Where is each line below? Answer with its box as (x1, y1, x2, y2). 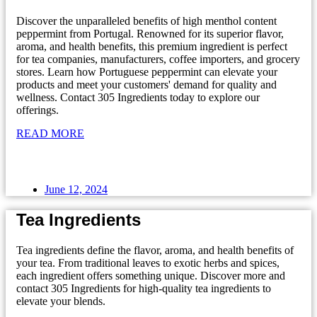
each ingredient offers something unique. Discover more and (16, 269, 285, 282)
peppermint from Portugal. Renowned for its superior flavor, (16, 27, 284, 40)
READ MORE (16, 127, 84, 139)
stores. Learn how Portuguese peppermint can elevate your (16, 65, 277, 78)
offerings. (16, 103, 59, 116)
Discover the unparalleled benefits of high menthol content (16, 14, 277, 27)
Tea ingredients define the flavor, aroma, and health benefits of (16, 243, 294, 256)
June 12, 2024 (45, 183, 108, 195)
